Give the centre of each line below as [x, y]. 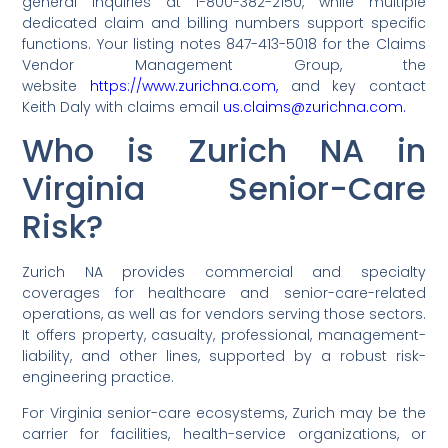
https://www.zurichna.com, [183, 86]
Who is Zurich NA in [224, 151]
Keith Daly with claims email [123, 107]
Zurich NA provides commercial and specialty [224, 272]
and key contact [351, 86]
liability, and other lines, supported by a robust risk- [224, 356]
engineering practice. [98, 377]
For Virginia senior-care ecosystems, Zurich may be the [224, 412]
